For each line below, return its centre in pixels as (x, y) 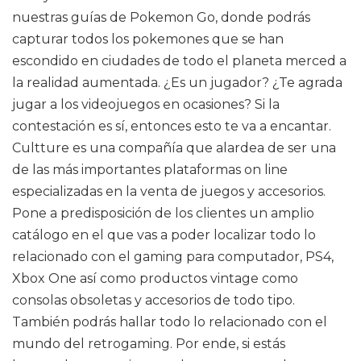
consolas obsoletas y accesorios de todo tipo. (154, 300)
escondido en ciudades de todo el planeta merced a (179, 61)
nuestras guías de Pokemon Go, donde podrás (161, 17)
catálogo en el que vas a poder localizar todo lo (164, 235)
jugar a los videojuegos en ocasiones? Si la (146, 104)
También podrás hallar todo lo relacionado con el (170, 322)
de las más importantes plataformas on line (150, 170)
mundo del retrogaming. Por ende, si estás (149, 344)
